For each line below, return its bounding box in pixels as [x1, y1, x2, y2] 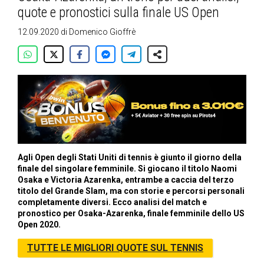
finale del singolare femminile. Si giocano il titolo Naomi [18, 164, 237, 174]
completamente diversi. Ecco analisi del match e [18, 197, 207, 207]
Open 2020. [18, 220, 61, 230]
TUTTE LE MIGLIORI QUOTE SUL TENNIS [27, 242, 203, 254]
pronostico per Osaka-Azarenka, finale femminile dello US [18, 209, 245, 219]
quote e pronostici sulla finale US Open [18, 5, 219, 21]
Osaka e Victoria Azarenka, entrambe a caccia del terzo [18, 175, 234, 185]
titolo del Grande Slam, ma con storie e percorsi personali [18, 186, 245, 196]
